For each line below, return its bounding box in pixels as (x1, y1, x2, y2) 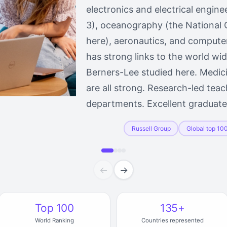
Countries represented (141, 217, 204, 224)
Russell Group (131, 124, 171, 132)
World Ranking (35, 217, 74, 224)
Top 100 (35, 202, 74, 214)
